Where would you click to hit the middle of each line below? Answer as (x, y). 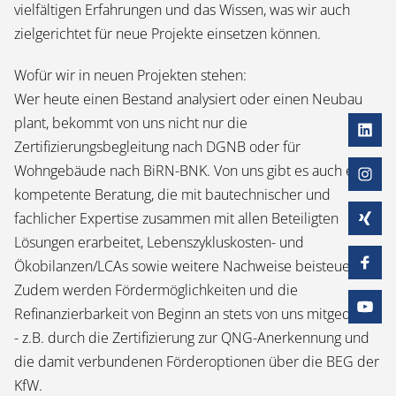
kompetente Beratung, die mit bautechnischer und (172, 194)
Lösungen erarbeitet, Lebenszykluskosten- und (159, 242)
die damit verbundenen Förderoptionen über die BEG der (197, 362)
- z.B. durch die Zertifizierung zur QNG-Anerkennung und (192, 338)
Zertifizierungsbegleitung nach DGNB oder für (157, 147)
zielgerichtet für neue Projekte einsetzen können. (169, 34)
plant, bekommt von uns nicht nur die (131, 123)
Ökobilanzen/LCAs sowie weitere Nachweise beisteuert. (189, 266)
